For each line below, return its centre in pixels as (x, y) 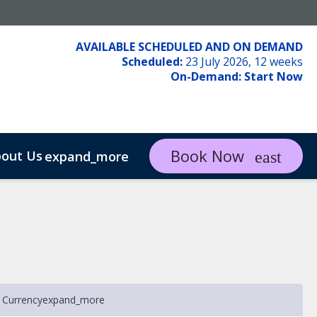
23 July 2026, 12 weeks (242, 62)
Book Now (207, 156)
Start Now (273, 76)
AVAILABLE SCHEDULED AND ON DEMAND (189, 47)
